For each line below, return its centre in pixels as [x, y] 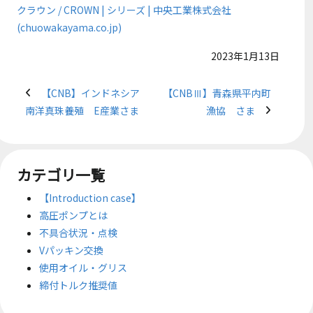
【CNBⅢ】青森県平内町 [217, 93]
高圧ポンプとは [73, 215]
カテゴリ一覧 [61, 174]
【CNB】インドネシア [90, 93]
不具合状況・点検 [78, 232]
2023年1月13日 [245, 56]
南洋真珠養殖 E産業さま [82, 110]
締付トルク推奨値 [78, 285]
